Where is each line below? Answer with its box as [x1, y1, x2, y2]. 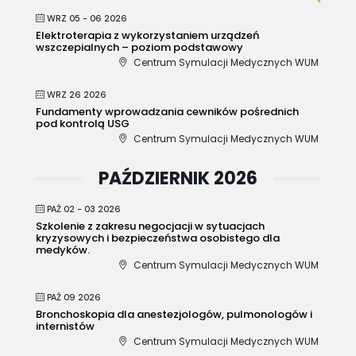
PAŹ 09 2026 [47, 291, 101, 303]
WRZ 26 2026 [47, 88, 106, 100]
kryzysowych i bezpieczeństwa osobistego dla [36, 230, 280, 246]
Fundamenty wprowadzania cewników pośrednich [36, 103, 299, 119]
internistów [36, 318, 95, 334]
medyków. [36, 242, 90, 257]
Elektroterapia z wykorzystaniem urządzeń [36, 27, 259, 43]
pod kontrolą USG [36, 115, 130, 131]
